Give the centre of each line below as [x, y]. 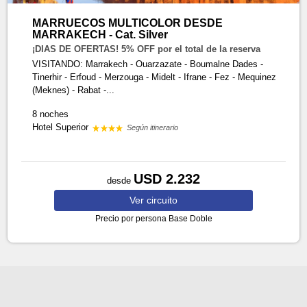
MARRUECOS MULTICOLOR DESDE [128, 23]
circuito [162, 200]
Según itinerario [153, 127]
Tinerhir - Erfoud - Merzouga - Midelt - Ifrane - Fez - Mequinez [155, 77]
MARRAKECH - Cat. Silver [100, 35]
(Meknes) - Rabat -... [74, 90]
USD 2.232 [167, 179]
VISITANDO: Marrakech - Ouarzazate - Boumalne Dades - [148, 64]
